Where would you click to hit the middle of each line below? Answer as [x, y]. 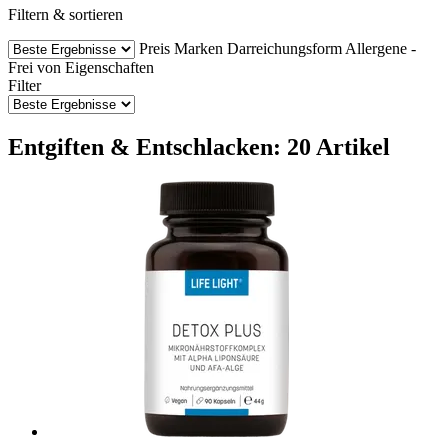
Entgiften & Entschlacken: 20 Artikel [199, 146]
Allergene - [380, 48]
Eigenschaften [109, 67]
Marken [198, 48]
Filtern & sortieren [65, 14]
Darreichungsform [284, 48]
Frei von [34, 67]
